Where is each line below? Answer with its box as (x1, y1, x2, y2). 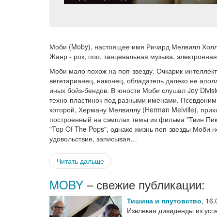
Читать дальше (57, 156, 104, 166)
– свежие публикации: (83, 176, 205, 193)
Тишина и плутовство (127, 196, 201, 206)
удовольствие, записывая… (49, 134, 137, 144)
